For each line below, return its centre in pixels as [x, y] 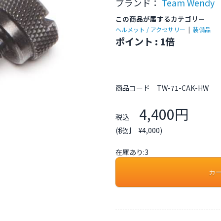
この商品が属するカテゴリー [160, 18]
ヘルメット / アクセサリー [150, 30]
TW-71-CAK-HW [183, 88]
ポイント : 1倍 [145, 42]
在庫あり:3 [132, 152]
